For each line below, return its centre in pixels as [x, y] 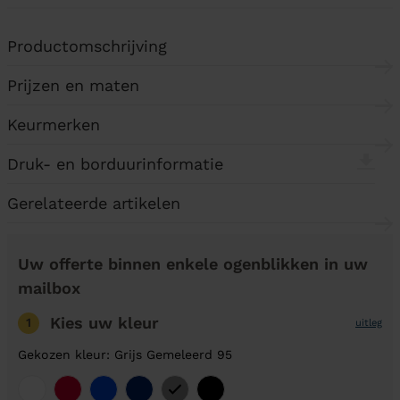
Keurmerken [54, 125]
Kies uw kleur [104, 323]
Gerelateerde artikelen [94, 203]
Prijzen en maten [73, 85]
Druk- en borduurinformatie [115, 164]
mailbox [49, 288]
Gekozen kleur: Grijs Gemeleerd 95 [125, 354]
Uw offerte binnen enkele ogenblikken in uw [193, 264]
